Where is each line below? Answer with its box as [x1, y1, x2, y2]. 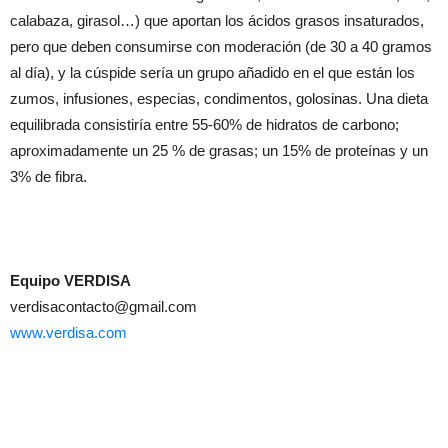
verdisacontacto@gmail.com [10, 297, 197, 315]
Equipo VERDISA [10, 271, 131, 289]
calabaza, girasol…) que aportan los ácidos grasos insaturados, [10, 11, 424, 29]
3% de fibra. [10, 167, 87, 185]
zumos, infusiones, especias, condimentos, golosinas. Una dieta [10, 89, 428, 107]
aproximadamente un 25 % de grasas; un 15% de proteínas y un [10, 141, 428, 159]
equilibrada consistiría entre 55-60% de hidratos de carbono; [10, 115, 399, 133]
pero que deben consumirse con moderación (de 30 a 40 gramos [10, 37, 432, 55]
